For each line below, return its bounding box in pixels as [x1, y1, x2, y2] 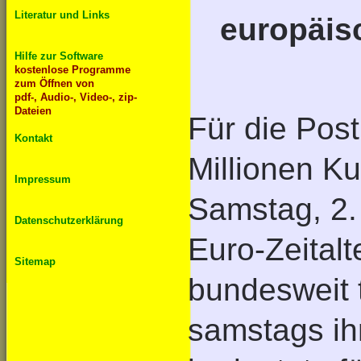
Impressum [15, 172, 71, 185]
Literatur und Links [15, 8, 110, 21]
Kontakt [15, 131, 52, 144]
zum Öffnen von [15, 77, 94, 89]
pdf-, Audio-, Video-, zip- [15, 90, 137, 103]
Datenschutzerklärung [15, 214, 123, 226]
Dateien [15, 104, 52, 117]
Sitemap [15, 255, 56, 268]
